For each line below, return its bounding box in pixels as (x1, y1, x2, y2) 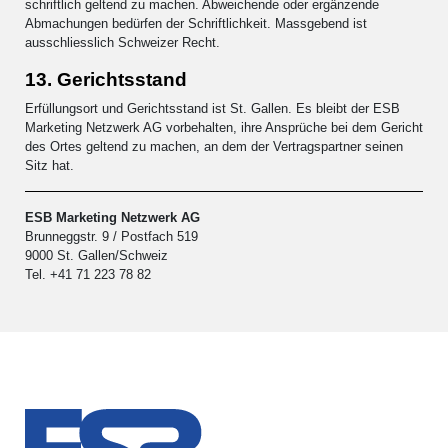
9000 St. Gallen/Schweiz (25, 247, 168, 263)
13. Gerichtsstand (25, 68, 187, 90)
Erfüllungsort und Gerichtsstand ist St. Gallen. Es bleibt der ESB (25, 100, 400, 116)
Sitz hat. (25, 157, 74, 173)
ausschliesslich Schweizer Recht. (25, 34, 220, 50)
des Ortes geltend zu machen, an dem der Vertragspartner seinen (25, 138, 403, 154)
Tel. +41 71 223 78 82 (25, 266, 151, 282)
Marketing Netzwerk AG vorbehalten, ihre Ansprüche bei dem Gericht (25, 119, 423, 135)
